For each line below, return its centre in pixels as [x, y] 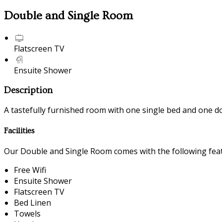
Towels [27, 213]
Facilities [19, 131]
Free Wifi [30, 170]
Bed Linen [32, 202]
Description [28, 90]
